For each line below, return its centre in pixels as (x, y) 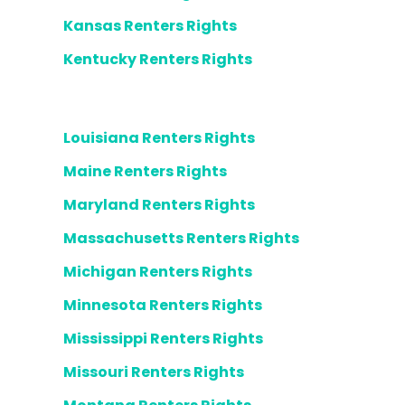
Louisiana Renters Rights (159, 138)
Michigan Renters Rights (158, 272)
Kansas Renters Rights (150, 26)
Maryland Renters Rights (159, 205)
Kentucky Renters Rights (158, 59)
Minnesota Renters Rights (163, 305)
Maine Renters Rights (145, 171)
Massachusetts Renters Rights (181, 238)
